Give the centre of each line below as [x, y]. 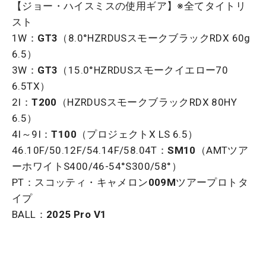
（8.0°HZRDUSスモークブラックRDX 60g [154, 38]
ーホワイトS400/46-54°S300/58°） [97, 167]
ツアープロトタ [212, 183]
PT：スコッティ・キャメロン [80, 183]
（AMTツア [222, 151]
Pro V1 [90, 215]
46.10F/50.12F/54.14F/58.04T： [90, 151]
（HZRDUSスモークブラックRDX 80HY [147, 102]
